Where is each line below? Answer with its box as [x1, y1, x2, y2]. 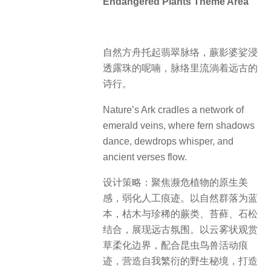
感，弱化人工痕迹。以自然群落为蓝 [103, 192, 258, 203]
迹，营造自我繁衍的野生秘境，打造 [103, 255, 258, 266]
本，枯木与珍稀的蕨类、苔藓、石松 [103, 208, 258, 219]
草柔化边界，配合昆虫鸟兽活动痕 [103, 240, 248, 250]
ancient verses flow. [103, 151, 187, 162]
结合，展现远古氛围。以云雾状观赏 [103, 224, 258, 235]
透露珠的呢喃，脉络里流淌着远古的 [103, 63, 258, 74]
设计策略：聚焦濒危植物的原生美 [103, 177, 248, 188]
